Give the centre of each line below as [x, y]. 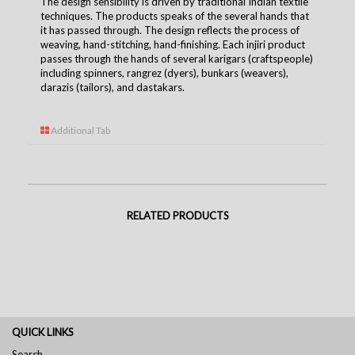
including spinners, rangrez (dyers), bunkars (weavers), [164, 73]
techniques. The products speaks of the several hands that [175, 15]
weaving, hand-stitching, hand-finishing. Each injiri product [173, 44]
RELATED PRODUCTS [177, 215]
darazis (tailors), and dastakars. [113, 87]
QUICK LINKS [43, 332]
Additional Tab [80, 130]
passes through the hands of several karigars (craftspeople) [177, 58]
